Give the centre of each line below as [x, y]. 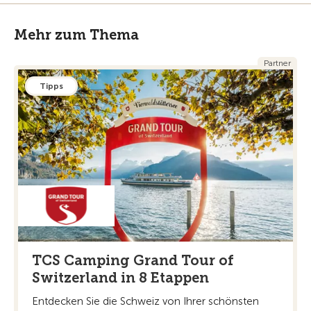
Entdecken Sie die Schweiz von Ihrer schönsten [145, 301]
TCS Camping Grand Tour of [133, 260]
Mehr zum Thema [76, 35]
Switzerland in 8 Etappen [120, 277]
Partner [277, 64]
